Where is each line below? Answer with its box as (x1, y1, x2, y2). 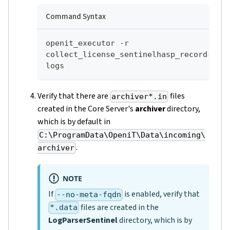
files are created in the (79, 201, 159, 213)
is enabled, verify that (123, 188, 200, 200)
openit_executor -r (46, 38, 129, 48)
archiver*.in (111, 92, 167, 102)
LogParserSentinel (48, 214, 118, 226)
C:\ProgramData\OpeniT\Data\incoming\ (39, 130, 206, 140)
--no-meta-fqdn (56, 190, 122, 200)
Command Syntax (46, 10, 106, 22)
